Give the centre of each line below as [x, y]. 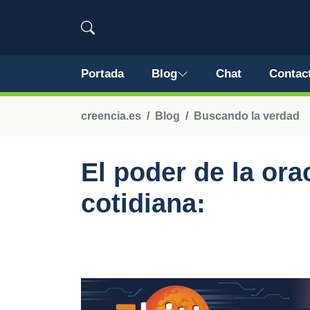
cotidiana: [143, 203]
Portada [102, 74]
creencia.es [111, 116]
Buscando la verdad [247, 116]
